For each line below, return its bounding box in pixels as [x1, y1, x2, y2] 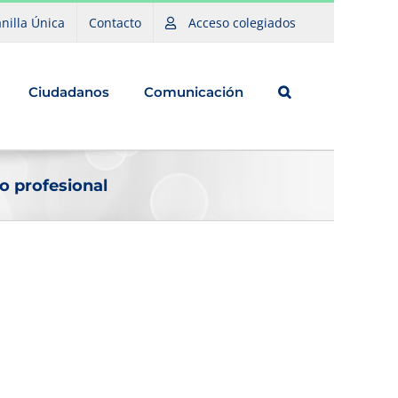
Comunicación [143, 83, 243, 100]
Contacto [89, 13, 141, 31]
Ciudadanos [28, 83, 109, 100]
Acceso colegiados [188, 13, 296, 31]
